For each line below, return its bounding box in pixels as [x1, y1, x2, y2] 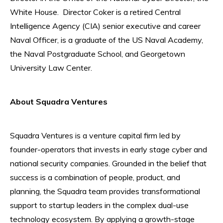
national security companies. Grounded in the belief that [10, 158, 207, 168]
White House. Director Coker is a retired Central [10, 6, 181, 17]
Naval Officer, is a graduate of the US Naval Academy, [10, 34, 203, 45]
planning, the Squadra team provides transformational [10, 186, 200, 196]
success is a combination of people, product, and [10, 172, 180, 182]
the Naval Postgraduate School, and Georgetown [10, 48, 185, 59]
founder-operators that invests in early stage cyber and [10, 144, 207, 154]
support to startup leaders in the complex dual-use [10, 200, 189, 210]
